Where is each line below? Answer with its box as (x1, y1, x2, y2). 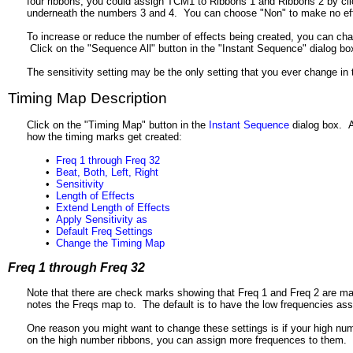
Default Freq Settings (56, 225, 153, 237)
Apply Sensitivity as (56, 214, 147, 225)
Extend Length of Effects (56, 202, 170, 214)
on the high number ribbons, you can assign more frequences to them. (27, 334, 347, 346)
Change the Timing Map (56, 237, 165, 249)
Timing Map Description (8, 90, 167, 106)
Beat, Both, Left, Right (56, 166, 158, 178)
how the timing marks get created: (27, 131, 182, 143)
